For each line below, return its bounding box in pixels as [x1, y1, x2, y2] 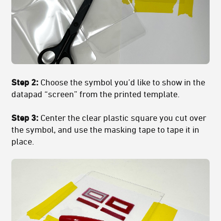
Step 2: [11, 77, 40, 87]
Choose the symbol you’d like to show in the [40, 77, 205, 87]
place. [11, 136, 34, 147]
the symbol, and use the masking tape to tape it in [11, 124, 199, 135]
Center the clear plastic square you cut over [40, 112, 206, 123]
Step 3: [11, 112, 40, 123]
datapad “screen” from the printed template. [11, 89, 180, 99]
